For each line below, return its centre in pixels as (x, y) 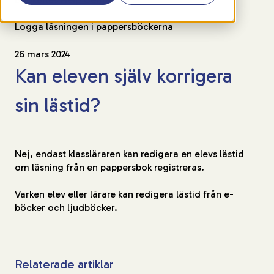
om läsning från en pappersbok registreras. (109, 167)
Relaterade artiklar (64, 264)
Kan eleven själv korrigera (124, 76)
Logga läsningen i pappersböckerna (94, 27)
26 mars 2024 (43, 54)
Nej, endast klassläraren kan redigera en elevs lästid (129, 154)
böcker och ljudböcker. (67, 207)
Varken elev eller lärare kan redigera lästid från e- (124, 194)
